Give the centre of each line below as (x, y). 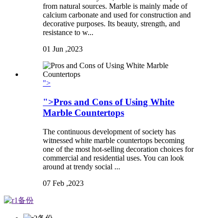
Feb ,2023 (68, 183)
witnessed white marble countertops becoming (114, 140)
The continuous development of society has (109, 131)
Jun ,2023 (68, 49)
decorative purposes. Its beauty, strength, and (111, 24)
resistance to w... (68, 33)
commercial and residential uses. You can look (113, 158)
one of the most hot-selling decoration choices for (118, 149)
